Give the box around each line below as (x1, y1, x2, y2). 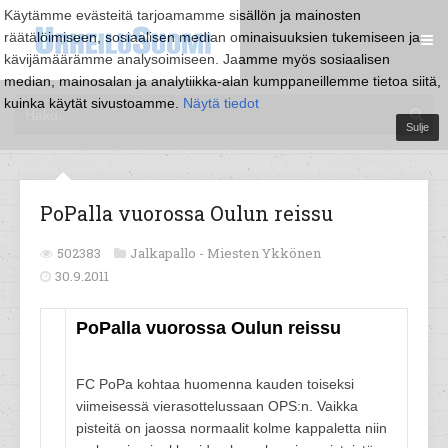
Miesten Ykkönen (207, 244, 321, 262)
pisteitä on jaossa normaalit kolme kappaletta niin (76, 420, 387, 436)
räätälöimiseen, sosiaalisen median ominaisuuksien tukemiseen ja (4, 29, 420, 45)
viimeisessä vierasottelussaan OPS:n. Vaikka (76, 398, 358, 414)
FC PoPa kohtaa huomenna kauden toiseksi (76, 376, 354, 392)
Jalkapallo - (130, 244, 207, 262)
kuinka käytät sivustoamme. (4, 95, 183, 111)
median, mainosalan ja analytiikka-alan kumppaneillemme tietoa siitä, (4, 73, 441, 89)
